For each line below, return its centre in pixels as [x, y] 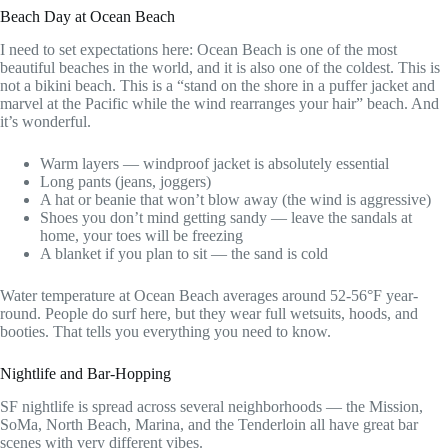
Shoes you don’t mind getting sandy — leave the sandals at [226, 218]
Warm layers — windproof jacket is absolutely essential [214, 164]
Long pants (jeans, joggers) [125, 182]
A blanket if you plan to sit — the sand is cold [184, 254]
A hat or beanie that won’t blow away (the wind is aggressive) [235, 200]
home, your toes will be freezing [141, 236]
